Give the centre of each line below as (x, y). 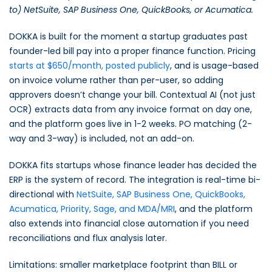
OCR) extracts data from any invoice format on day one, (131, 109)
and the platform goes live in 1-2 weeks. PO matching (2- (131, 124)
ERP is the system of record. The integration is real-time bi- (135, 180)
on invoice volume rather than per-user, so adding (116, 80)
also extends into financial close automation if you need (129, 223)
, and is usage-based (214, 66)
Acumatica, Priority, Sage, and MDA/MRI (92, 209)
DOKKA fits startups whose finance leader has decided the (133, 165)
